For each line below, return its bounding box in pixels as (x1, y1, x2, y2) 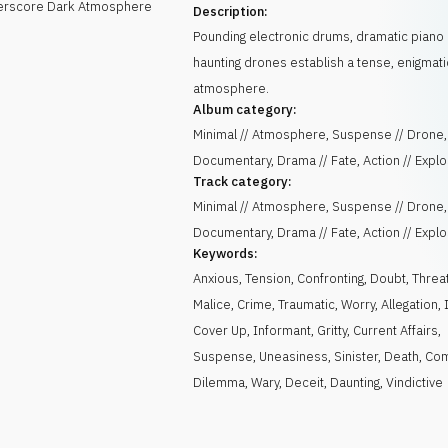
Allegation (381, 296, 439, 313)
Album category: (193, 101, 298, 118)
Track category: (193, 173, 293, 190)
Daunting (330, 374, 381, 391)
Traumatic (278, 296, 336, 313)
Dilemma (193, 374, 246, 391)
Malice (193, 296, 232, 313)
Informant (253, 322, 312, 339)
